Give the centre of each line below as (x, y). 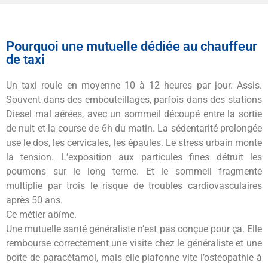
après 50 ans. (34, 200)
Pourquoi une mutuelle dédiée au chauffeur (132, 46)
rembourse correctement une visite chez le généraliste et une (134, 243)
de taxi (25, 60)
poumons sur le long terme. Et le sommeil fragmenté (134, 171)
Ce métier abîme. (41, 214)
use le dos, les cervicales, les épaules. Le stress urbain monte (134, 143)
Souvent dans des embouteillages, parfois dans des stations (134, 100)
